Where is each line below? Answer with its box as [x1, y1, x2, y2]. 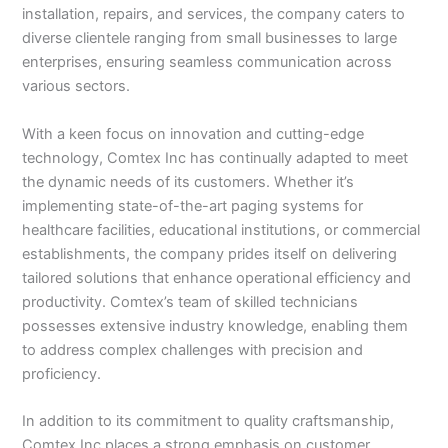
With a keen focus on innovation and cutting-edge [22, 124, 365, 143]
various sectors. [22, 77, 131, 96]
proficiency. [22, 364, 102, 383]
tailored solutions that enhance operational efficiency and [22, 268, 412, 287]
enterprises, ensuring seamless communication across [22, 53, 393, 72]
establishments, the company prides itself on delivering [22, 244, 398, 263]
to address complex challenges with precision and [22, 340, 364, 359]
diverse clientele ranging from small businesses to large [22, 29, 398, 48]
